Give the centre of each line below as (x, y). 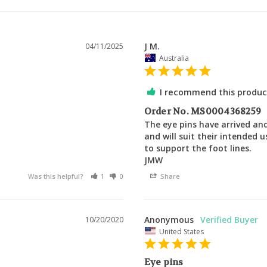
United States (181, 231)
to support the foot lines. (198, 148)
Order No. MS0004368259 (202, 111)
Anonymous (169, 219)
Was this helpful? (56, 176)
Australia (174, 58)
